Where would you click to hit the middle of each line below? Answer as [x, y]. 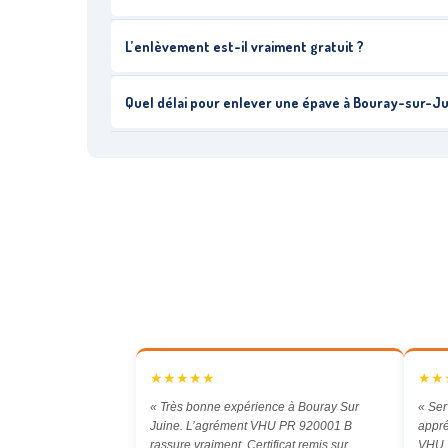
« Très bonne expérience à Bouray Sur [254, 407]
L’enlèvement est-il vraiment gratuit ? [244, 46]
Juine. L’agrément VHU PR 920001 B [251, 426]
